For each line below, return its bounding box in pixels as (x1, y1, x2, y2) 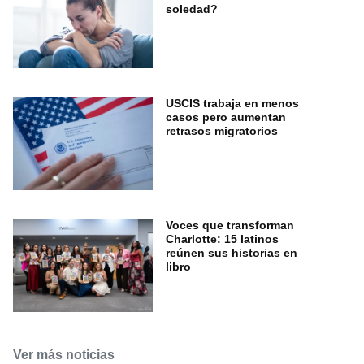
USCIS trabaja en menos (166, 96, 299, 110)
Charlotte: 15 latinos (166, 232, 279, 245)
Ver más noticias (13, 347, 115, 362)
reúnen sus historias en (166, 245, 297, 259)
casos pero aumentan (166, 110, 286, 123)
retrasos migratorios (166, 123, 278, 137)
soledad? (166, 2, 218, 16)
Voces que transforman (166, 218, 294, 232)
